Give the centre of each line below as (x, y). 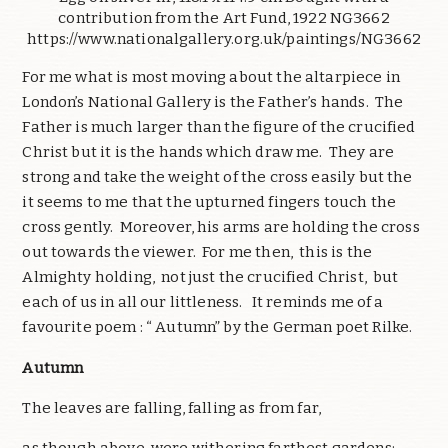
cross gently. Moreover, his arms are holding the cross (221, 227)
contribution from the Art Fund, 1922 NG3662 (224, 18)
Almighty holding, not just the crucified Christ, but (210, 277)
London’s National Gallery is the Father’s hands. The (213, 102)
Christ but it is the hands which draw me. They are (208, 152)
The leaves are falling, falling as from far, (172, 407)
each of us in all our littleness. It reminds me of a (203, 302)
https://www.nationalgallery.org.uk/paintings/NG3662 (224, 39)
